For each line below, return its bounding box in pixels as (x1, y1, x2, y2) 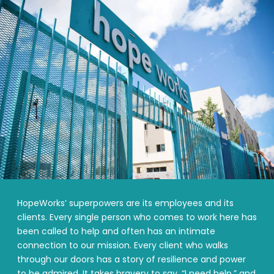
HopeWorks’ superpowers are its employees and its (17, 197, 234, 210)
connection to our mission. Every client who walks (17, 239, 228, 252)
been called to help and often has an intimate (17, 225, 215, 238)
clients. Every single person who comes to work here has (17, 211, 257, 224)
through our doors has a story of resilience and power (17, 253, 246, 266)
